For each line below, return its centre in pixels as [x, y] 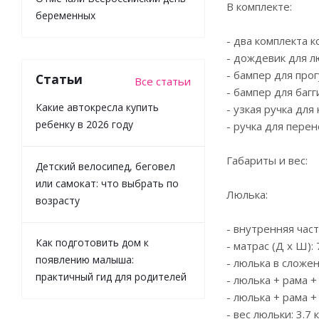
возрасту [58, 200]
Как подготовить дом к [92, 242]
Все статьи [163, 81]
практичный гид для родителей [111, 276]
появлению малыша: [85, 259]
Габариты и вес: [267, 160]
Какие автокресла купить [97, 107]
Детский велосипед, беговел [105, 166]
